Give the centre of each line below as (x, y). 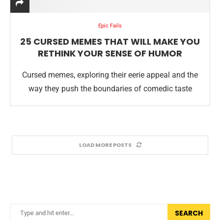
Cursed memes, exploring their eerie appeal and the (110, 75)
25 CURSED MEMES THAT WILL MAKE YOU (110, 41)
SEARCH (189, 213)
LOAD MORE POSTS (105, 145)
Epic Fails (110, 26)
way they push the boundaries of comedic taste (110, 89)
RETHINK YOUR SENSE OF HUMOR (110, 53)
